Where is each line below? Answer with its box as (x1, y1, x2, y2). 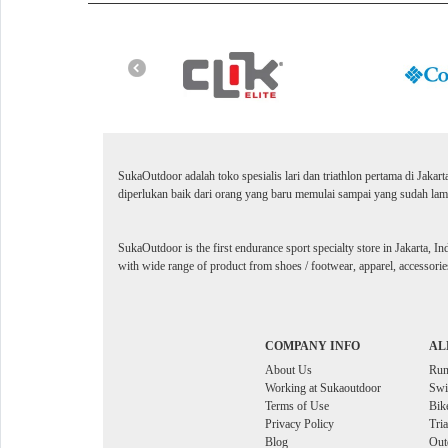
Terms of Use (265, 399, 329, 413)
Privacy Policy (265, 417, 334, 431)
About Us (265, 363, 312, 377)
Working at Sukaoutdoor (265, 381, 381, 395)
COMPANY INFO (265, 339, 360, 353)
